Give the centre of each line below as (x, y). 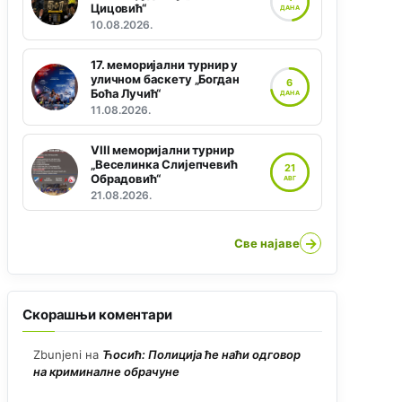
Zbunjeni (57, 355)
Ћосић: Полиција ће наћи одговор (201, 355)
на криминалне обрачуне (106, 372)
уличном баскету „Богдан (165, 79)
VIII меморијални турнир (162, 150)
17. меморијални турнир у (165, 65)
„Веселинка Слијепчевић (164, 165)
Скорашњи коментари (97, 315)
